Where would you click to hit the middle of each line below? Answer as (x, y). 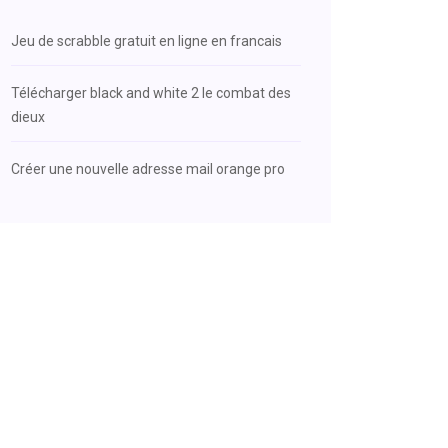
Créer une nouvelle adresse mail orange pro (148, 169)
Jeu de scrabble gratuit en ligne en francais (146, 41)
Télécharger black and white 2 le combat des (151, 93)
